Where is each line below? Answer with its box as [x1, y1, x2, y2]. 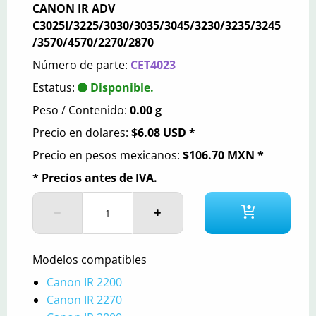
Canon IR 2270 [46, 291, 122, 308]
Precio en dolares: [32, 124, 131, 140]
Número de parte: [32, 56, 130, 73]
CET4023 [130, 56, 176, 73]
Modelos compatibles [32, 251, 147, 267]
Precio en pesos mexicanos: [32, 147, 183, 163]
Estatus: [32, 79, 78, 95]
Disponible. [87, 79, 154, 95]
